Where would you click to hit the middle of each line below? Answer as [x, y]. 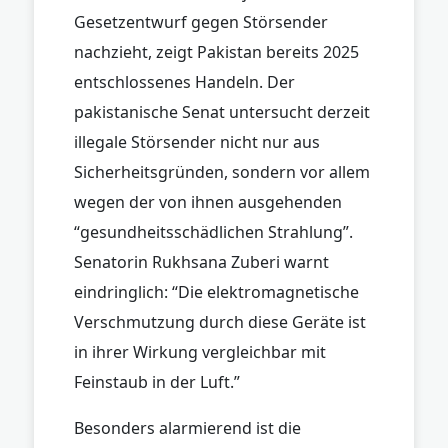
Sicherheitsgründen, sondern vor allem [222, 171]
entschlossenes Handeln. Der [184, 81]
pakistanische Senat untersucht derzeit [222, 111]
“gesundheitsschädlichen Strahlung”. [213, 231]
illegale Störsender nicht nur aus [197, 141]
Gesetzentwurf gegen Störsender [201, 21]
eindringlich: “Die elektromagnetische [216, 291]
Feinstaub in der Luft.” [157, 381]
